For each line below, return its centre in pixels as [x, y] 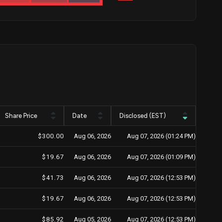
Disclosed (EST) [143, 116]
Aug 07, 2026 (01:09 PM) [161, 157]
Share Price [21, 116]
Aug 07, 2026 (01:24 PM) [161, 136]
